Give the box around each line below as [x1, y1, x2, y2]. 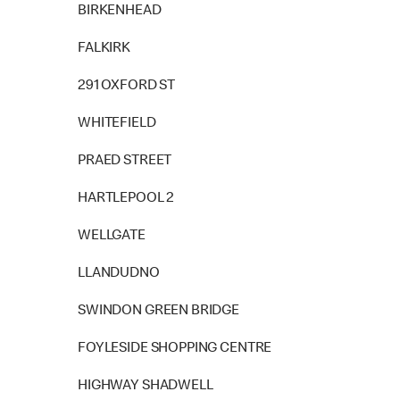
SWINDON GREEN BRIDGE [78, 304, 239, 319]
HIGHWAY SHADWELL [78, 379, 213, 394]
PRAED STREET [78, 154, 172, 169]
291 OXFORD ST [78, 79, 176, 94]
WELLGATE [78, 229, 146, 244]
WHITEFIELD [78, 117, 156, 131]
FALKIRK [78, 42, 130, 56]
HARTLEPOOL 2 [78, 192, 175, 206]
